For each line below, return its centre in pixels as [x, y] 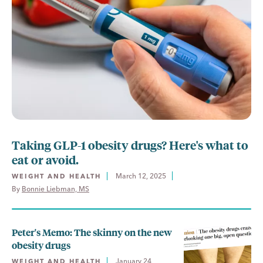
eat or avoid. [45, 159]
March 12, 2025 [141, 176]
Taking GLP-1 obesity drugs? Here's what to [130, 145]
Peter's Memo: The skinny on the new [92, 232]
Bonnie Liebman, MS [55, 189]
